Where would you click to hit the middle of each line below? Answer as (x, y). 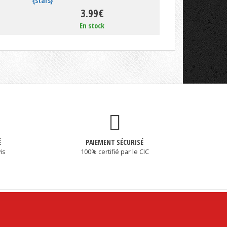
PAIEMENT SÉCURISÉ (115, 142)
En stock (92, 26)
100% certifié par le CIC (115, 152)
